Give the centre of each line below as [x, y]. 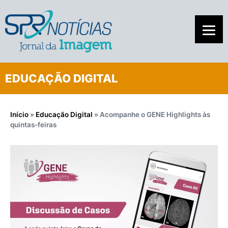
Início [19, 114]
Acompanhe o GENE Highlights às [155, 114]
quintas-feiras [33, 124]
